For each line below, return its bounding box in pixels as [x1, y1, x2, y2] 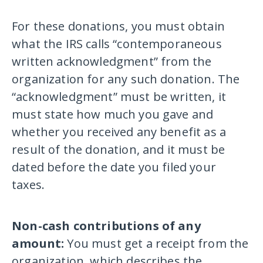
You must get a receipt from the [67, 235, 249, 252]
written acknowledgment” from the [12, 53, 212, 70]
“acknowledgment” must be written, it [12, 89, 226, 105]
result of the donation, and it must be [12, 141, 225, 158]
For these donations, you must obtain [12, 18, 225, 35]
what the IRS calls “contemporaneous [12, 36, 222, 52]
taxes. [12, 177, 45, 193]
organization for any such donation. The [12, 71, 240, 87]
